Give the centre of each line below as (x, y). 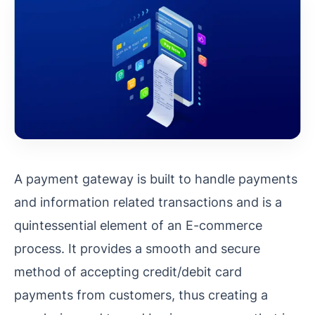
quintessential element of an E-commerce (138, 225)
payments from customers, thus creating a (141, 294)
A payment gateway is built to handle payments (156, 178)
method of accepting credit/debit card (128, 271)
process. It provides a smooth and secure (137, 248)
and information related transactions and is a (148, 201)
